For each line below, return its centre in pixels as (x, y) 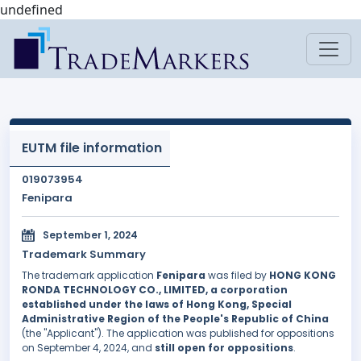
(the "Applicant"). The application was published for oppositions (178, 334)
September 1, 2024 (90, 235)
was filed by (237, 276)
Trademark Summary (84, 255)
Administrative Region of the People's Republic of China (175, 319)
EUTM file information (92, 148)
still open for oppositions (224, 348)
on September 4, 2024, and (88, 348)
